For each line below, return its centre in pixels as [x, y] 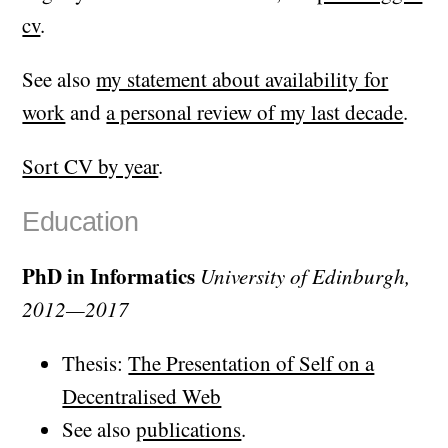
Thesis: [95, 363]
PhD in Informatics [109, 276]
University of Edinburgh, [305, 276]
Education [80, 221]
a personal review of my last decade [255, 112]
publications [189, 429]
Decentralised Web [142, 396]
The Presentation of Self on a [251, 363]
